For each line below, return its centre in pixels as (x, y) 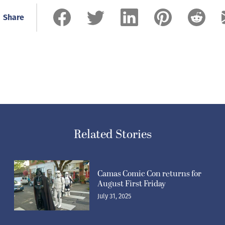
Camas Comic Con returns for (149, 174)
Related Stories (113, 135)
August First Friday (132, 184)
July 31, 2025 (114, 196)
